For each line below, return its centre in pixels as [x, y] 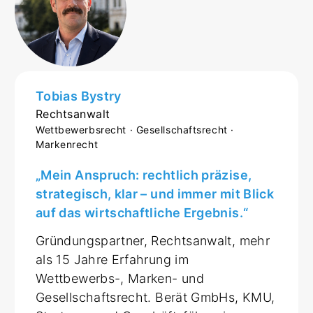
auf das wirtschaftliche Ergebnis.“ [142, 212]
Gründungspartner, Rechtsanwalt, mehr [153, 240]
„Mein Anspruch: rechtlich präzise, [144, 175]
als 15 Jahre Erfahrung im [112, 259]
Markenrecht [67, 144]
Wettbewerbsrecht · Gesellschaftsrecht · [135, 129]
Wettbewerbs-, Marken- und [120, 278]
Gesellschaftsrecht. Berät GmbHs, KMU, [155, 297]
